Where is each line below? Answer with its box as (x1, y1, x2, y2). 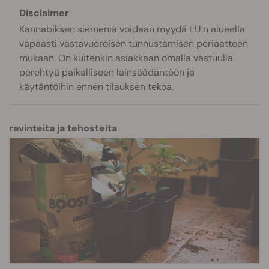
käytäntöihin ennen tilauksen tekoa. (19, 80, 174, 94)
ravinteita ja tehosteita (9, 122, 117, 135)
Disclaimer (19, 7, 69, 20)
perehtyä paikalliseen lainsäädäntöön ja (19, 66, 195, 79)
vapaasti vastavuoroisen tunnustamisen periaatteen (19, 37, 248, 50)
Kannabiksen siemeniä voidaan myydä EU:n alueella (19, 23, 245, 36)
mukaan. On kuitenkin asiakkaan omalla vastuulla (19, 52, 233, 65)
